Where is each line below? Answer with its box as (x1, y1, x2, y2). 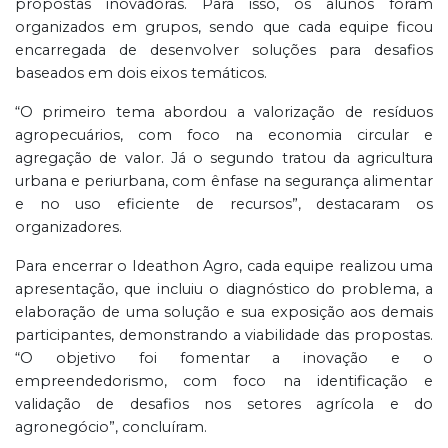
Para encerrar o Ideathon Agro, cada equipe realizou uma (15, 257, 433, 276)
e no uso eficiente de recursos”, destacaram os (15, 195, 433, 214)
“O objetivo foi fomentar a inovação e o (15, 349, 433, 368)
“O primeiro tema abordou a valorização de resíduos (15, 103, 433, 122)
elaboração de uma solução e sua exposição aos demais (15, 303, 433, 322)
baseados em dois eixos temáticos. (15, 64, 267, 83)
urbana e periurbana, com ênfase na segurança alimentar (15, 172, 433, 191)
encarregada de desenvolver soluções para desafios (15, 41, 433, 60)
